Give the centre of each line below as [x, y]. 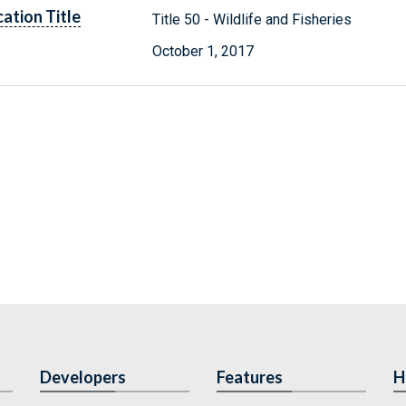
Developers [83, 377]
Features [250, 377]
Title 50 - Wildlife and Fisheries [252, 19]
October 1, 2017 [203, 51]
